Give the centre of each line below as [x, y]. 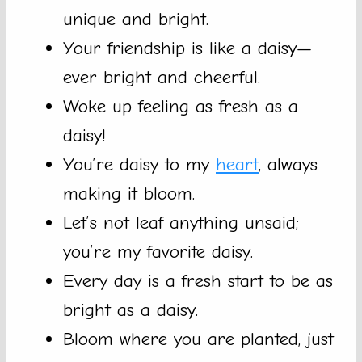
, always [288, 165]
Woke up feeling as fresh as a [181, 107]
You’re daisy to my [139, 165]
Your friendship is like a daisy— [187, 48]
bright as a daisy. [130, 310]
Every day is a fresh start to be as [198, 281]
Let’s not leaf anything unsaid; [181, 223]
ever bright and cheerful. [162, 78]
